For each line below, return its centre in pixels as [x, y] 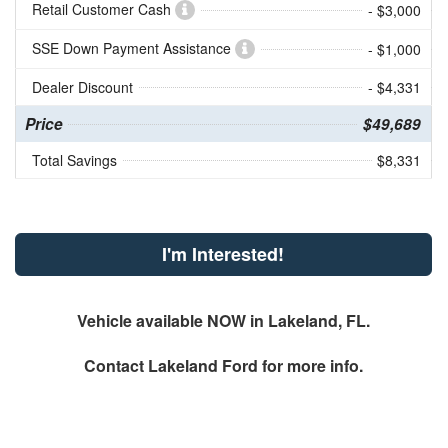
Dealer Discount [82, 86]
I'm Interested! [223, 253]
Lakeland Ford [202, 365]
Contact [115, 365]
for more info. [310, 365]
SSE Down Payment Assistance [133, 47]
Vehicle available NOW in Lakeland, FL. [223, 320]
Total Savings [74, 159]
